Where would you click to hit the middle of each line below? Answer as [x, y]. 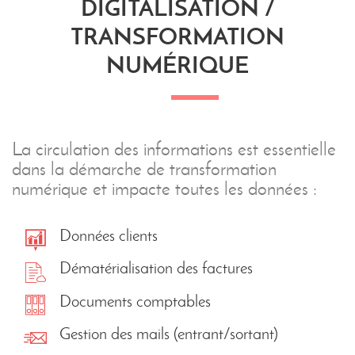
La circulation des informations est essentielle [174, 149]
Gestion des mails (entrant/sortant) [169, 334]
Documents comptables [135, 300]
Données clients [109, 235]
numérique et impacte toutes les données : [164, 189]
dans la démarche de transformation [144, 169]
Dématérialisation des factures [156, 268]
